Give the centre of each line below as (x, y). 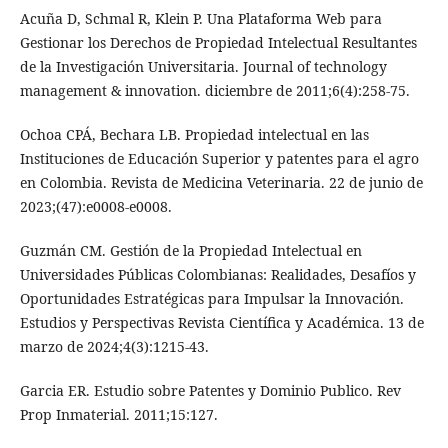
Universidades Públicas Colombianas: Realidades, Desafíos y (217, 274)
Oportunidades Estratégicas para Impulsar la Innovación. (211, 298)
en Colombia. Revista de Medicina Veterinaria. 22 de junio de (221, 182)
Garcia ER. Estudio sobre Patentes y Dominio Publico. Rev (210, 390)
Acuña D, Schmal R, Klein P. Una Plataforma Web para (200, 18)
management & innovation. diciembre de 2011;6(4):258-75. (214, 90)
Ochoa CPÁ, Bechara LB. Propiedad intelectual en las (194, 134)
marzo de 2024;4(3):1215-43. (114, 346)
